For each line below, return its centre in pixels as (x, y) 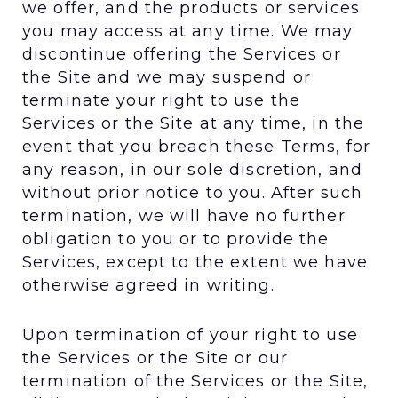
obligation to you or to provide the (176, 239)
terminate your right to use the (162, 100)
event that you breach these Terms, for (196, 146)
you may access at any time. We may (188, 31)
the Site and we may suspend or (167, 77)
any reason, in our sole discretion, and (193, 169)
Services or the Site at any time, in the (194, 123)
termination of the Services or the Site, (195, 381)
